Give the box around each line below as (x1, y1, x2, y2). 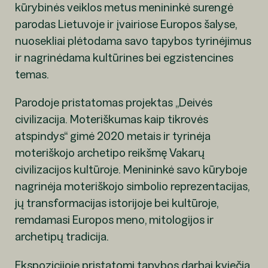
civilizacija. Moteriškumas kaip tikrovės (14, 112, 208, 127)
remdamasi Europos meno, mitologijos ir (14, 212, 214, 227)
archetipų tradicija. (14, 229, 109, 244)
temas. (14, 66, 49, 81)
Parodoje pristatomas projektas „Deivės (14, 95, 212, 110)
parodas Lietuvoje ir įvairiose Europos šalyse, (14, 16, 237, 31)
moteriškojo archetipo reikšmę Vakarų (14, 145, 205, 160)
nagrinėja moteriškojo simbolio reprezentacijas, (14, 179, 249, 194)
